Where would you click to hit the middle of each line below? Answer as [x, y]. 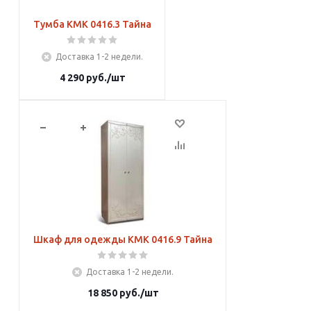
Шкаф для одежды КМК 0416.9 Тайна [170, 239]
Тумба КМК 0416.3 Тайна [137, 24]
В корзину [128, 127]
